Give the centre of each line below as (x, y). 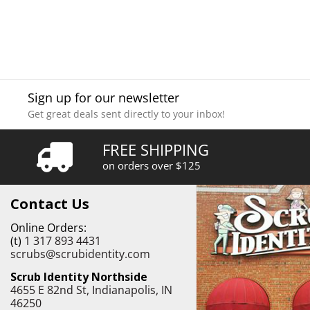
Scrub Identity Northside (79, 276)
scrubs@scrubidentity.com (80, 254)
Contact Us (50, 203)
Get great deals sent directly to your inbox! (127, 113)
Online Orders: (48, 227)
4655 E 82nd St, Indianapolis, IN (91, 290)
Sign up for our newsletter (104, 97)
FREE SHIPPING (156, 149)
